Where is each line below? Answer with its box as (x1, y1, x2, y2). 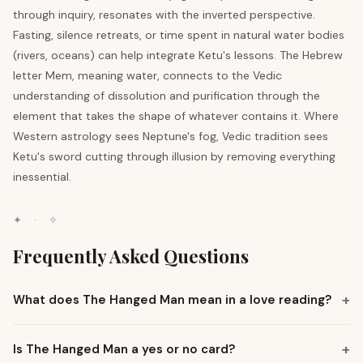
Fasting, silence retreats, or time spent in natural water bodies (13, 28, 344, 42)
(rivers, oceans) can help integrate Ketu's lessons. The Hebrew (13, 48, 343, 62)
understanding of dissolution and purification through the (13, 88, 320, 103)
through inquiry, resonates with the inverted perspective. (13, 7, 315, 22)
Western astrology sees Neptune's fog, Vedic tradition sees (13, 129, 328, 143)
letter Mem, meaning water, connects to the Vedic (13, 68, 282, 83)
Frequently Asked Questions (13, 244, 249, 268)
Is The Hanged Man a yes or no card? (13, 341, 235, 357)
